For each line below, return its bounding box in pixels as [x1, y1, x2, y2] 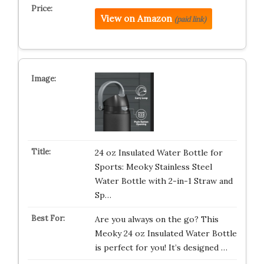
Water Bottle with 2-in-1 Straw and [94, 176, 233, 187]
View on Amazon [100, 13, 172, 25]
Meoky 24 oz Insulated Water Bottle [94, 228, 237, 239]
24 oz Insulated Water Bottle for [94, 147, 223, 159]
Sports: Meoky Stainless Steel [94, 161, 212, 173]
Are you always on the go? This [94, 214, 219, 225]
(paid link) [174, 15, 206, 24]
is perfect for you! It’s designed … [94, 242, 227, 253]
